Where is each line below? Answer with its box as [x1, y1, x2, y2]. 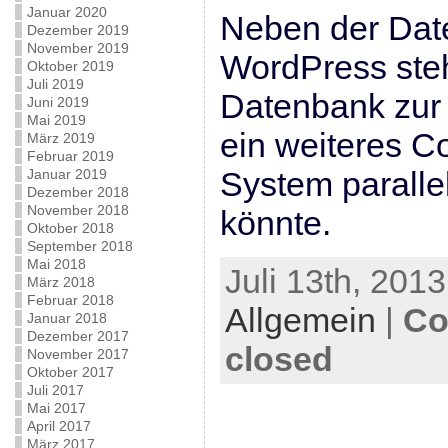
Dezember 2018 [26, 184, 129, 200]
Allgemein [224, 301, 376, 339]
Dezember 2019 [26, 22, 129, 38]
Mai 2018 [26, 256, 86, 272]
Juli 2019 [26, 76, 84, 92]
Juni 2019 [26, 94, 89, 110]
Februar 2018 [26, 292, 114, 308]
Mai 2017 [26, 400, 86, 416]
